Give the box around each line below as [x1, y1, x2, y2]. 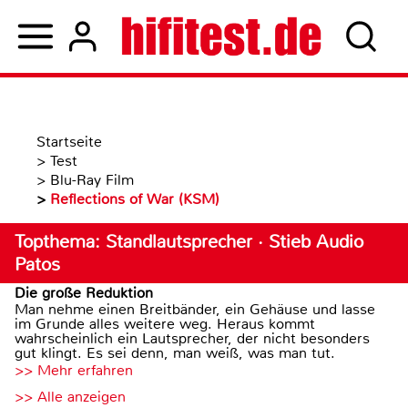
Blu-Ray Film [50, 170, 134, 189]
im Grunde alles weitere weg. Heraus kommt [15, 314, 315, 333]
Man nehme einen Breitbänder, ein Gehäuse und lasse [15, 300, 375, 319]
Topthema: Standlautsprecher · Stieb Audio [15, 230, 363, 253]
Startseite [36, 132, 102, 151]
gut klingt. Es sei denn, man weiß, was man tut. [15, 343, 335, 362]
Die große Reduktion [15, 283, 153, 302]
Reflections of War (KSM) [50, 189, 219, 209]
